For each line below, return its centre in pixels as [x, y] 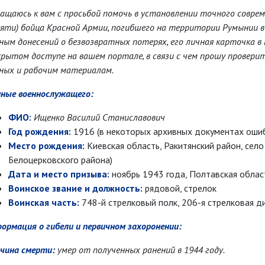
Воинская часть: [44, 202]
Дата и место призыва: [59, 174]
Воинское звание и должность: [75, 188]
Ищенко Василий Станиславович [98, 117]
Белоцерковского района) [60, 159]
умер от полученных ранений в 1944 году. [140, 249]
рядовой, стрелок [180, 188]
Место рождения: [46, 145]
